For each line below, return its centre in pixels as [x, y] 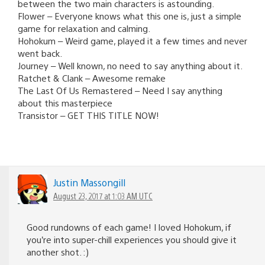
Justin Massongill [89, 182]
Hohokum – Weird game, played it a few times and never [132, 40]
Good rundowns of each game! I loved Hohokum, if [129, 227]
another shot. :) [58, 251]
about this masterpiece [65, 102]
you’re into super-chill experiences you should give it [132, 239]
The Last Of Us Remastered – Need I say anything [120, 90]
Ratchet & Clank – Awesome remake [92, 77]
